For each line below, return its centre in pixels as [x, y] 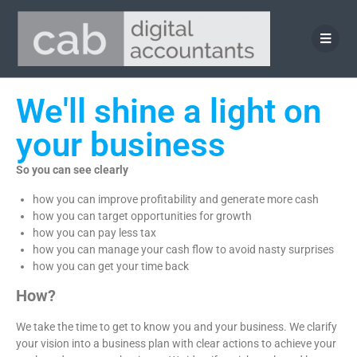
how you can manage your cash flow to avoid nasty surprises [183, 249]
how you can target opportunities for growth [142, 216]
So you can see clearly [72, 170]
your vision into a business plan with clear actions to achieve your [176, 343]
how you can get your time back [111, 266]
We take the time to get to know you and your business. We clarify [177, 327]
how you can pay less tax [94, 233]
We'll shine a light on [169, 111]
